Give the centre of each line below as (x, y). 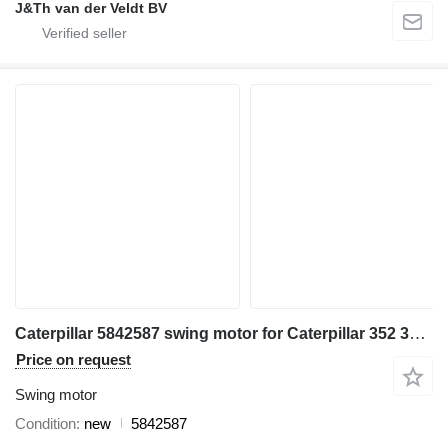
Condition (45, 423)
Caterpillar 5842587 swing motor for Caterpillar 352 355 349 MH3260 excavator (417, 333)
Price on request (73, 359)
